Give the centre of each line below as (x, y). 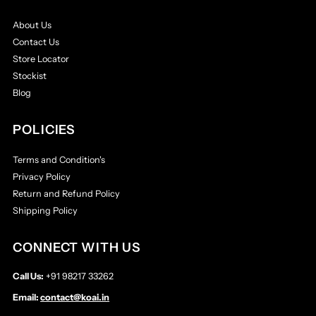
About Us (32, 25)
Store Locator (41, 59)
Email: (27, 298)
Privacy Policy (42, 177)
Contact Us (36, 42)
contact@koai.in (75, 298)
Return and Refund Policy (67, 194)
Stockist (30, 76)
